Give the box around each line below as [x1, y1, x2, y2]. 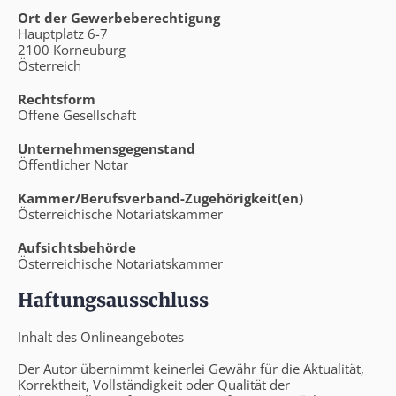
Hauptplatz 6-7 [18, 24, 108, 42]
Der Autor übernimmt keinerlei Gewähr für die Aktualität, [18, 359, 364, 377]
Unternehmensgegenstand [18, 139, 195, 157]
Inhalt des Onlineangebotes [18, 327, 184, 346]
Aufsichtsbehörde [18, 238, 136, 256]
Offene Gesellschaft [18, 105, 136, 124]
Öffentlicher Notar [18, 155, 128, 173]
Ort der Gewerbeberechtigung [18, 8, 220, 27]
